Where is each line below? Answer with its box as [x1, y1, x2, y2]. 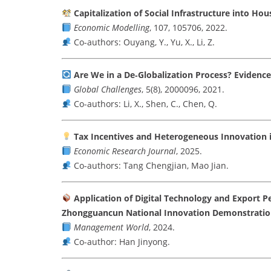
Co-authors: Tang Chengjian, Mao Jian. [71, 160, 229, 172]
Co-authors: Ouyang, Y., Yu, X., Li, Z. [71, 36, 215, 48]
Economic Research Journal [73, 145, 176, 157]
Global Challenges [73, 83, 142, 96]
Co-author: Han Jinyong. [71, 236, 170, 248]
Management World [73, 221, 149, 233]
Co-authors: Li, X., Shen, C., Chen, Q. [71, 98, 217, 110]
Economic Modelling [73, 22, 149, 34]
